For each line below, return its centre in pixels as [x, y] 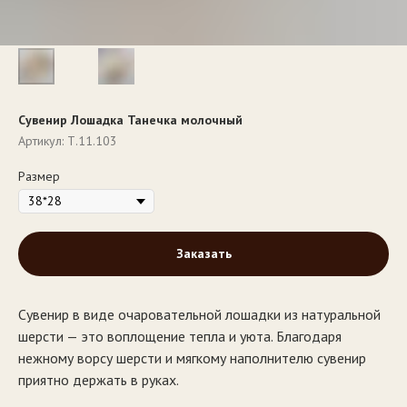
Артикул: [43, 141]
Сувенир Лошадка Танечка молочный [130, 120]
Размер [39, 176]
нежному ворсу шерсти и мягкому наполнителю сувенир [192, 358]
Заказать [203, 254]
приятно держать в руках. [99, 380]
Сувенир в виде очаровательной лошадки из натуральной [199, 315]
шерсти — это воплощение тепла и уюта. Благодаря [180, 337]
